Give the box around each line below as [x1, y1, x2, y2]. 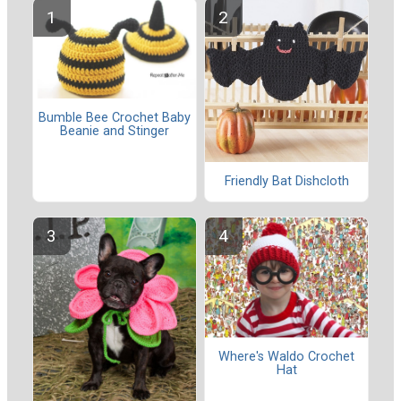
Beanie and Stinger [60, 124, 169, 140]
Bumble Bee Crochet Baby [38, 110, 191, 126]
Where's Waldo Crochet [218, 348, 354, 364]
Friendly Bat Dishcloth [224, 174, 349, 190]
